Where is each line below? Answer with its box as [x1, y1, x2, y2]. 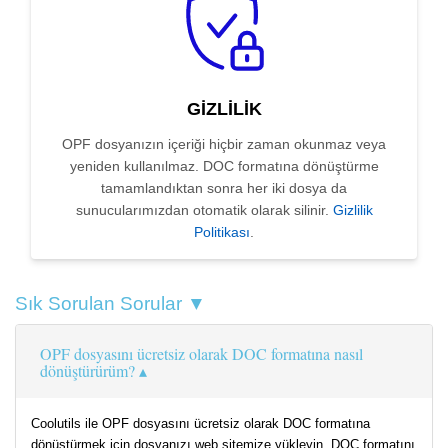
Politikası [194, 224, 250, 241]
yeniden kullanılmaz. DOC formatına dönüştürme [69, 158, 379, 175]
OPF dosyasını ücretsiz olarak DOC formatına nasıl [40, 343, 363, 365]
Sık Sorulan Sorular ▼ [15, 293, 206, 315]
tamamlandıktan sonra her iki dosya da [101, 180, 347, 197]
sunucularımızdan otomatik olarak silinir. [75, 202, 333, 219]
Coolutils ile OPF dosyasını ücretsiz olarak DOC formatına [31, 416, 370, 432]
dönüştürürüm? [40, 360, 135, 382]
